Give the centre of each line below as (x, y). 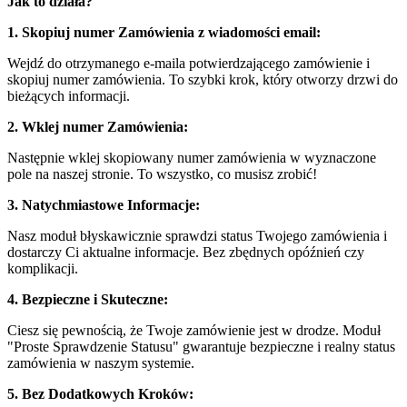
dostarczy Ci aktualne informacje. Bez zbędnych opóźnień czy (186, 252)
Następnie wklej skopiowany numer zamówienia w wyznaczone (192, 158)
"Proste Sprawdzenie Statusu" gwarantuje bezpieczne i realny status (201, 347)
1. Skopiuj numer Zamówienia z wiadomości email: (164, 32)
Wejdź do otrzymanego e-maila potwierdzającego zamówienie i (189, 63)
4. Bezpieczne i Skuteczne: (88, 299)
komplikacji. (43, 268)
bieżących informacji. (69, 96)
